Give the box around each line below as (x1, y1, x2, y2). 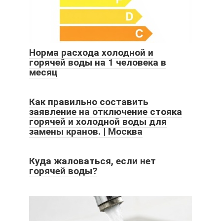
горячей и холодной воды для (29, 116, 167, 128)
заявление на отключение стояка (29, 106, 182, 118)
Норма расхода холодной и (29, 47, 153, 59)
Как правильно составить (29, 96, 148, 108)
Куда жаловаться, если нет (29, 155, 156, 167)
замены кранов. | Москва (29, 126, 143, 138)
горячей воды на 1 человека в (29, 57, 166, 69)
